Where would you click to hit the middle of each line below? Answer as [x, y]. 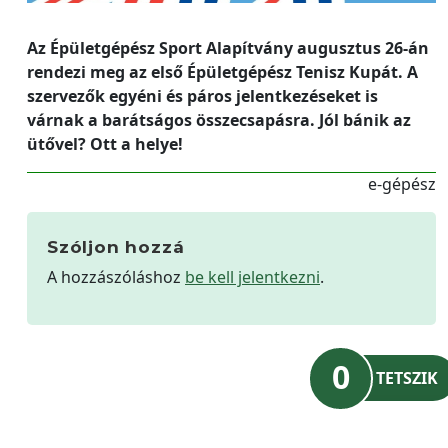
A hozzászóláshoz [116, 276]
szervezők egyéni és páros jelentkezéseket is [202, 95]
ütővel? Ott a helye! [105, 143]
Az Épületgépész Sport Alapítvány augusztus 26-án [228, 47]
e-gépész [402, 183]
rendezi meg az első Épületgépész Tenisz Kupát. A [222, 71]
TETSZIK [407, 377]
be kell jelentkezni [252, 276]
